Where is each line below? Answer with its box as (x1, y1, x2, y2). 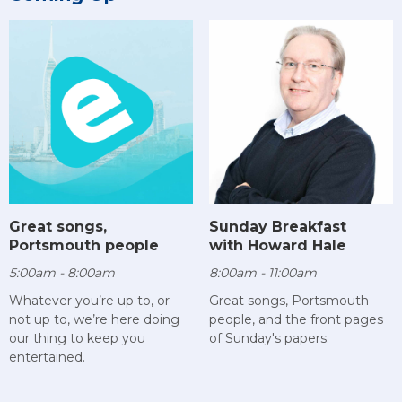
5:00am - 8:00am (9, 265, 115, 282)
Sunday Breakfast (208, 217, 346, 235)
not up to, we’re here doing (9, 311, 179, 328)
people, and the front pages (208, 310, 383, 328)
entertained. (9, 349, 85, 366)
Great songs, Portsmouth (208, 292, 369, 309)
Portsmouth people (9, 237, 159, 255)
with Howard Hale (208, 236, 346, 254)
